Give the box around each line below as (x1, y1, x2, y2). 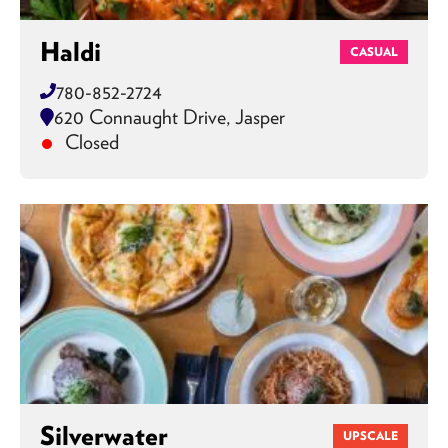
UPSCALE (343, 428, 398, 443)
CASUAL (350, 44, 398, 59)
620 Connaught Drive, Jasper (54, 104, 285, 129)
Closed (60, 129, 119, 154)
